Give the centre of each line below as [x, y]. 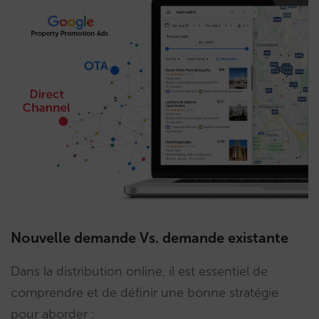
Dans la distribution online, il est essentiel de [139, 271]
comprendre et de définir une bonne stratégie [145, 292]
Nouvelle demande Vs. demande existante [150, 237]
